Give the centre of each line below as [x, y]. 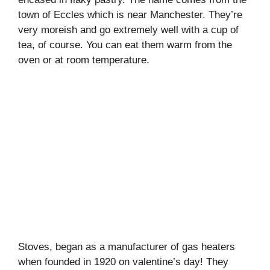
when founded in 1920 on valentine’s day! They [123, 262]
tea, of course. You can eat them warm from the [125, 45]
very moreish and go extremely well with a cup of [128, 30]
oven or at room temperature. [84, 60]
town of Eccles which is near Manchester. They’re [130, 14]
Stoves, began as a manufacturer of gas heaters [127, 247]
